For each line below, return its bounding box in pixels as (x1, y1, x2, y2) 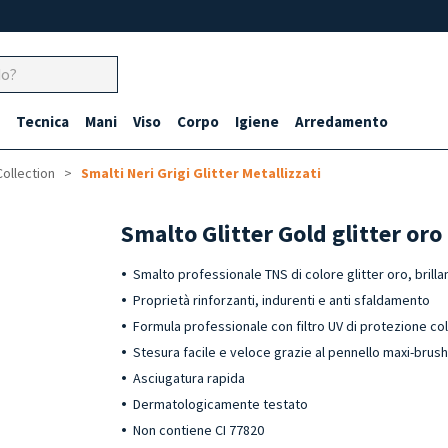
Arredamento (295, 112, 388, 131)
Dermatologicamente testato (133, 395, 309, 413)
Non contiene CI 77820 (133, 421, 265, 439)
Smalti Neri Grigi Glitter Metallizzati (81, 164, 321, 182)
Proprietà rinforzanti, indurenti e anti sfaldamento (133, 291, 431, 309)
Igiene (235, 112, 279, 131)
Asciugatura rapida (133, 369, 246, 387)
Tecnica (16, 112, 69, 131)
